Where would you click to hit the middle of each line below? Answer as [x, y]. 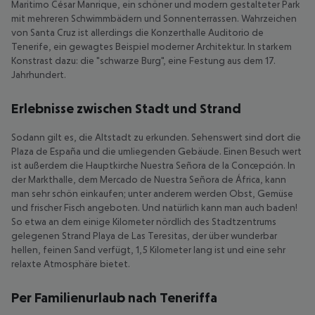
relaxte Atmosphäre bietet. [71, 264]
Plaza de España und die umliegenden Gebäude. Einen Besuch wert [156, 151]
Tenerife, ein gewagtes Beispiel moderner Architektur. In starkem [152, 46]
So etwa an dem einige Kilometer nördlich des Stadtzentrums [144, 221]
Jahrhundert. [39, 75]
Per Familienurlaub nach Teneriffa [114, 297]
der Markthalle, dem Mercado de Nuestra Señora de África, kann [149, 179]
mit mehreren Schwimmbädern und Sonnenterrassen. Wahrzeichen [154, 18]
